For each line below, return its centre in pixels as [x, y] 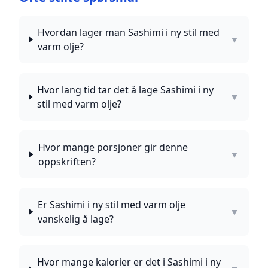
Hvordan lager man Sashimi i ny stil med [128, 32]
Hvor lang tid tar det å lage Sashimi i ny [125, 90]
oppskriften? [67, 162]
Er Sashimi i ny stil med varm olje [112, 205]
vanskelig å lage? [76, 219]
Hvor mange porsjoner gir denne [113, 147]
